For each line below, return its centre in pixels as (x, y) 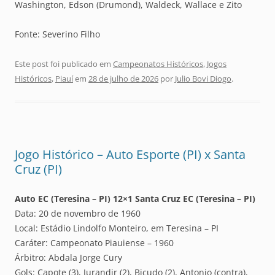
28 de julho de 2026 (123, 79)
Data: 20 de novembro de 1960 (78, 214)
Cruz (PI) (38, 169)
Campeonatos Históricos (158, 64)
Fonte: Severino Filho (57, 34)
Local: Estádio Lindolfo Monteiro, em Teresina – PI (117, 228)
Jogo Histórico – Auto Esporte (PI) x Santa (130, 155)
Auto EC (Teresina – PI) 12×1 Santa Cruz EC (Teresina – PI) (135, 199)
